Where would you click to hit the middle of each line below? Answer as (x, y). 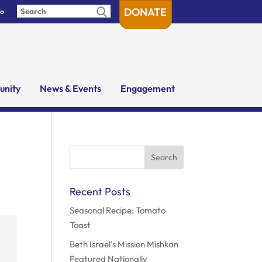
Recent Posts (100, 192)
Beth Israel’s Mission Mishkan (124, 244)
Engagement (147, 88)
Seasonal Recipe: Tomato (118, 210)
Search (85, 151)
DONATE (146, 12)
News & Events (70, 88)
